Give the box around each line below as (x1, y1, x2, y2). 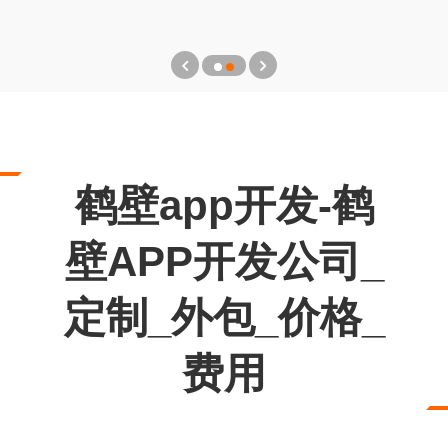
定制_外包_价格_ (63, 294, 385, 341)
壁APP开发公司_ (64, 238, 384, 285)
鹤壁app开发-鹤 (74, 182, 374, 229)
